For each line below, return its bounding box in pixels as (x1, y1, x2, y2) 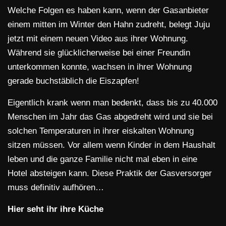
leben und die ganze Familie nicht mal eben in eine (8, 154, 197, 164)
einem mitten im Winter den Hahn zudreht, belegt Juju (8, 20, 210, 30)
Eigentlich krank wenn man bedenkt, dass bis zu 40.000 (8, 98, 217, 108)
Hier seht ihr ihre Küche (8, 204, 103, 214)
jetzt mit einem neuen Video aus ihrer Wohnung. (8, 34, 188, 44)
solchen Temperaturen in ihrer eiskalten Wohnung (8, 126, 194, 136)
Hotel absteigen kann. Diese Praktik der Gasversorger (8, 168, 212, 179)
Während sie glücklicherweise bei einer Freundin (8, 48, 190, 58)
